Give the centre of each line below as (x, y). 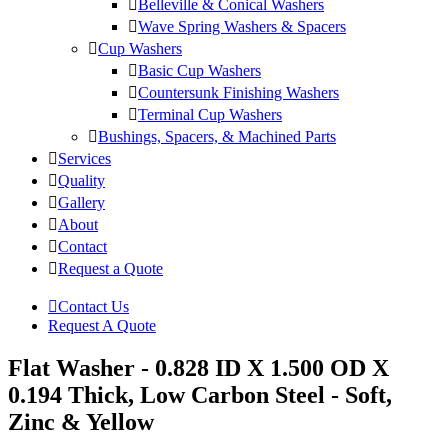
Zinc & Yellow (81, 422)
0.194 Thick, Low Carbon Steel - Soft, (200, 395)
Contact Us (93, 307)
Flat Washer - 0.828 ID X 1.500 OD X (198, 368)
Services (84, 159)
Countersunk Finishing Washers (238, 93)
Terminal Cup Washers (210, 115)
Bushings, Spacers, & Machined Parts (217, 137)
